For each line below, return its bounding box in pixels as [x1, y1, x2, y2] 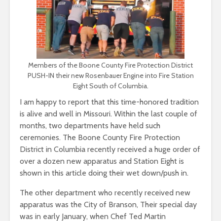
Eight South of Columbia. [73, 81, 148, 90]
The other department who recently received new [20, 188, 190, 197]
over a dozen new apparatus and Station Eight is [20, 156, 184, 166]
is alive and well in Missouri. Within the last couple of [20, 109, 197, 118]
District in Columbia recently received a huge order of [20, 145, 200, 154]
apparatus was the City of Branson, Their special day [20, 200, 197, 209]
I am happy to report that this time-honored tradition [20, 97, 199, 107]
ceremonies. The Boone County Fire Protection [20, 133, 180, 142]
